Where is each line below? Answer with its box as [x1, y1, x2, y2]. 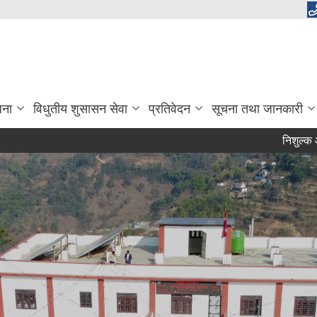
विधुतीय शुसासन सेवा [33, 102, 127, 116]
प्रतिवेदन [149, 102, 190, 116]
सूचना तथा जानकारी [212, 102, 303, 116]
